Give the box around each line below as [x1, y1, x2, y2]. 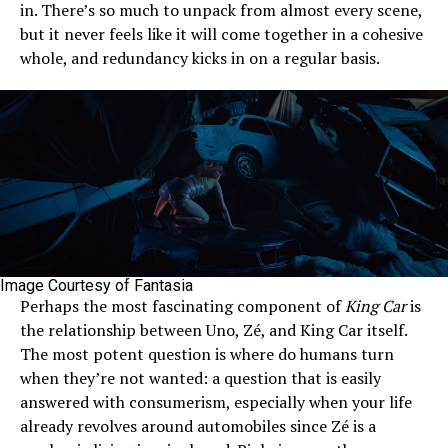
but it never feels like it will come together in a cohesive [20, 22, 423, 45]
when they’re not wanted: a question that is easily [20, 366, 381, 389]
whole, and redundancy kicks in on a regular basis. [20, 46, 380, 69]
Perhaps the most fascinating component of [20, 294, 345, 317]
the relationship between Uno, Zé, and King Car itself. [20, 318, 407, 341]
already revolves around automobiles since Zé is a [20, 414, 376, 437]
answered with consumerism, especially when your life [20, 390, 412, 413]
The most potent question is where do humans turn [20, 342, 394, 365]
